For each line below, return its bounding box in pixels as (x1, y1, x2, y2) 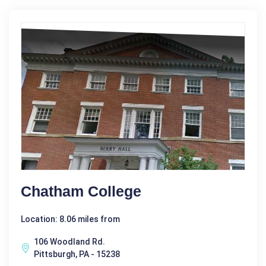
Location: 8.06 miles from (21, 214, 120, 224)
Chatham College (21, 182, 141, 199)
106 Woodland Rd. (34, 236, 105, 246)
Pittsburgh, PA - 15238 (34, 249, 120, 259)
